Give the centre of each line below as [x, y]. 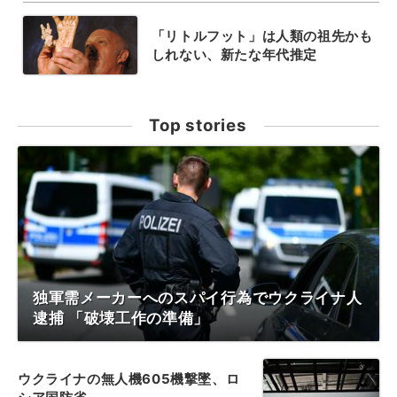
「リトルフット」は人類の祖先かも [262, 35]
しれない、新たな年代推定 [234, 54]
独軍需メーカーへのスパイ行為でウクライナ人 [198, 297]
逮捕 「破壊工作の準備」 [121, 318]
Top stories [198, 125]
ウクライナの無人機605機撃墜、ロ [129, 378]
